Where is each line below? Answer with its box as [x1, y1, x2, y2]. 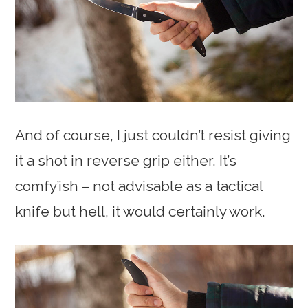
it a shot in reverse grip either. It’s [15, 152, 237, 170]
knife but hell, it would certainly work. [15, 203, 266, 221]
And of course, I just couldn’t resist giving [15, 126, 291, 144]
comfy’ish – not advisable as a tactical [15, 177, 263, 195]
